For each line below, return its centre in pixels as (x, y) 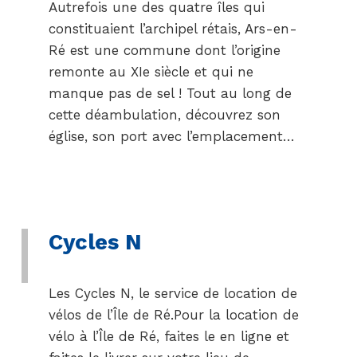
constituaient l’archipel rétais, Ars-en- (173, 29)
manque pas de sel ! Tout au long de (170, 93)
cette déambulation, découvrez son (164, 115)
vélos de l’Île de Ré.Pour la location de (173, 315)
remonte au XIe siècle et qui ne (151, 72)
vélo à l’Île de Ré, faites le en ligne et (169, 336)
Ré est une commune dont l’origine (164, 50)
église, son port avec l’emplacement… (171, 136)
